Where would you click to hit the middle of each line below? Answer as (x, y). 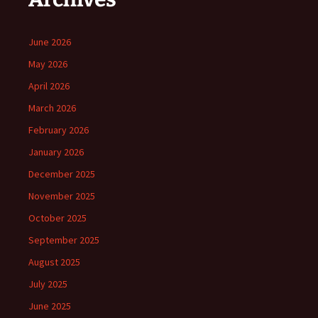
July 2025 (48, 284)
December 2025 (62, 174)
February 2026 (59, 130)
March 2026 (52, 108)
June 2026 (50, 42)
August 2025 (54, 262)
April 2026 (49, 86)
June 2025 (50, 306)
